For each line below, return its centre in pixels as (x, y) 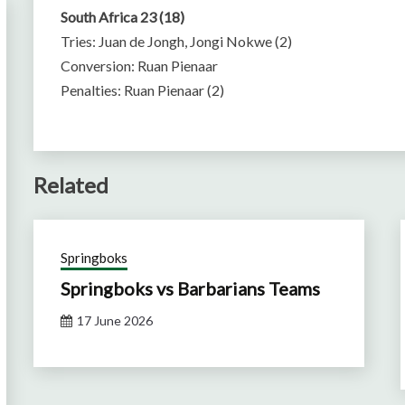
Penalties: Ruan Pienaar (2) (143, 90)
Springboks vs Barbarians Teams (191, 288)
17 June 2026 (115, 320)
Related (71, 184)
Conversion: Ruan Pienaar (140, 66)
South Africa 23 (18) (123, 17)
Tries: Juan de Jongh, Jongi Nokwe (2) (177, 41)
